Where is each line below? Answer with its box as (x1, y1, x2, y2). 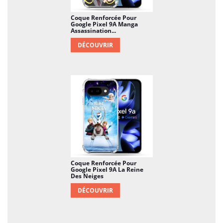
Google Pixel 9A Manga (70, 19, 138, 28)
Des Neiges (70, 171, 104, 180)
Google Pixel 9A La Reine (70, 165, 143, 174)
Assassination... (70, 26, 116, 35)
